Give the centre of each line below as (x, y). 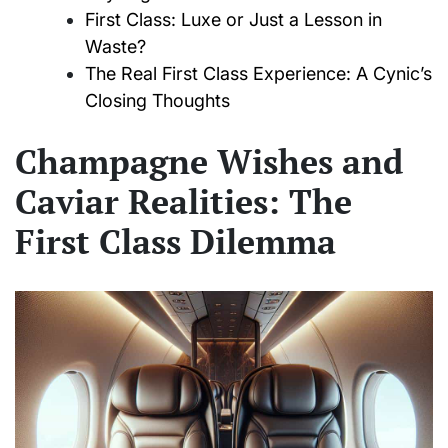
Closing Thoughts (157, 101)
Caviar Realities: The (183, 202)
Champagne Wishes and (209, 162)
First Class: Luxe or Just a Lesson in (233, 20)
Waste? (115, 47)
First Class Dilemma (175, 242)
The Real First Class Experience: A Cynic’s (258, 74)
